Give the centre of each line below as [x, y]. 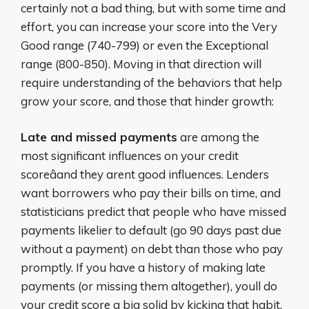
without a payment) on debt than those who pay [152, 249]
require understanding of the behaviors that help [151, 82]
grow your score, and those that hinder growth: [147, 101]
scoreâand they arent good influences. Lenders [145, 175]
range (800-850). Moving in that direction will [141, 63]
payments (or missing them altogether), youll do [149, 286]
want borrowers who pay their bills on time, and [151, 193]
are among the [218, 137]
